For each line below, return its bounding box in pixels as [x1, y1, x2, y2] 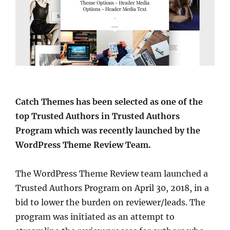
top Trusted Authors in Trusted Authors [15, 110, 180, 121]
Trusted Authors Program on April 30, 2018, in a [15, 182, 209, 193]
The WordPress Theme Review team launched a [15, 168, 208, 179]
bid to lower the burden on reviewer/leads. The [15, 197, 205, 207]
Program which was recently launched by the [15, 125, 200, 136]
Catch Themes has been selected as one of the [15, 96, 203, 107]
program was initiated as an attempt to [15, 211, 175, 222]
